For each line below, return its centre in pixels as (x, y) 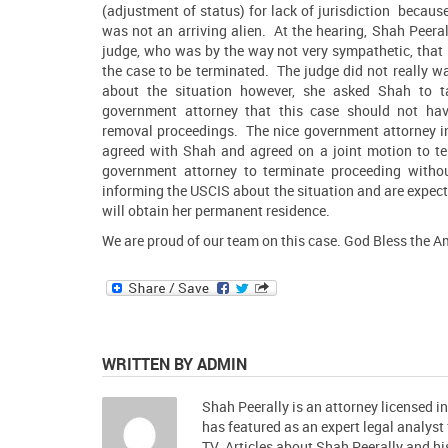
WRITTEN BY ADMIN (174, 364)
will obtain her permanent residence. (216, 210)
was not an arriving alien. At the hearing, (237, 30)
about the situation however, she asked (240, 90)
